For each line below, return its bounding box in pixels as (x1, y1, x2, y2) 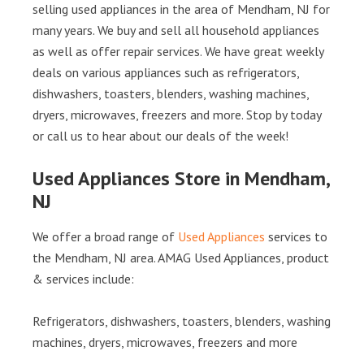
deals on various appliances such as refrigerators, (32, 64, 299, 80)
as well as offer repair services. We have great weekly (32, 43, 323, 59)
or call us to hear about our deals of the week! (32, 128, 288, 144)
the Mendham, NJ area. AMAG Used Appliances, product (32, 249, 329, 266)
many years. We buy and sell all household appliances (32, 22, 319, 38)
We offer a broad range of (32, 228, 178, 245)
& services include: (32, 271, 134, 287)
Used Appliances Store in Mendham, (32, 166, 329, 191)
